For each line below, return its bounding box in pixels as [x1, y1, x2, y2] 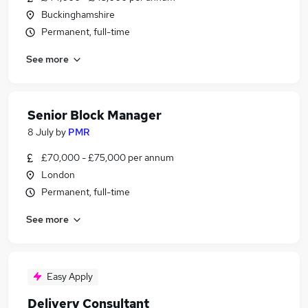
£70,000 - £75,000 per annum [41, 151, 174, 164]
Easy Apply [47, 270, 93, 283]
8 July [27, 126, 54, 138]
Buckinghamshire [41, 8, 115, 21]
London [41, 168, 75, 181]
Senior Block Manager [27, 107, 162, 123]
